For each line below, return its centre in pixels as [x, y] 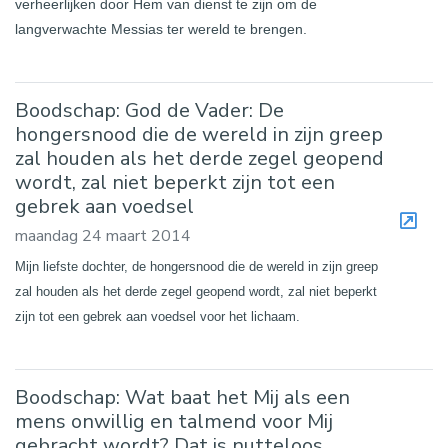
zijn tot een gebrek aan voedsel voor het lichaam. [159, 317]
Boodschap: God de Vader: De [149, 111]
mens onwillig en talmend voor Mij [174, 422]
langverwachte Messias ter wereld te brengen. [161, 29]
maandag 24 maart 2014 [103, 236]
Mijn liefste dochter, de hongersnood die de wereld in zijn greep [196, 267]
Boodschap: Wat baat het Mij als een [182, 398]
